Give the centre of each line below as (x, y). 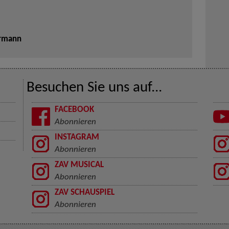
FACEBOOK (74, 110)
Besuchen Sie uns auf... (94, 88)
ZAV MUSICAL (79, 165)
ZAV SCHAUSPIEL (84, 193)
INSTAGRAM (77, 138)
